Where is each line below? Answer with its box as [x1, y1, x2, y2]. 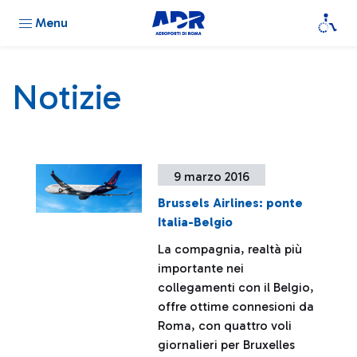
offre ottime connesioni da [158, 299, 315, 314]
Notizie [12, 76, 121, 118]
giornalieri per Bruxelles [158, 337, 296, 352]
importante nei [158, 261, 245, 276]
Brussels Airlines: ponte [158, 195, 304, 210]
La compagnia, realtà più [158, 241, 303, 257]
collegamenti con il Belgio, [158, 280, 315, 295]
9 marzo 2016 [174, 169, 250, 184]
